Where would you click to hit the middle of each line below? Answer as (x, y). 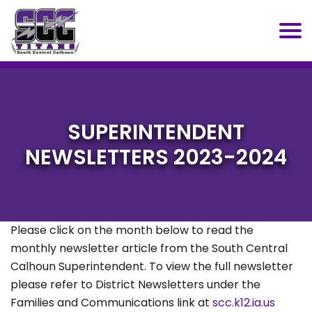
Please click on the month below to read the (132, 231)
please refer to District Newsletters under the (135, 285)
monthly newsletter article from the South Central (149, 249)
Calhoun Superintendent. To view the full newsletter (152, 267)
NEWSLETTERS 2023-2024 (156, 158)
